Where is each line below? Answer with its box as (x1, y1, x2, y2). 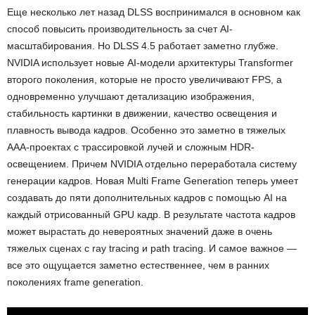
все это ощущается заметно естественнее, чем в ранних (7, 259, 269, 271)
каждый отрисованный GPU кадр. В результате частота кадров (7, 209, 295, 221)
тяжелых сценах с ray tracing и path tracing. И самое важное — (7, 243, 297, 255)
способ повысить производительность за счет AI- (7, 23, 233, 35)
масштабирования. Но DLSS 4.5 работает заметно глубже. (7, 40, 278, 52)
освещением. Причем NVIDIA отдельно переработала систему (7, 158, 297, 170)
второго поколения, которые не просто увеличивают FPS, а (7, 74, 282, 86)
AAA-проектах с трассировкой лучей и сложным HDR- (7, 141, 255, 153)
